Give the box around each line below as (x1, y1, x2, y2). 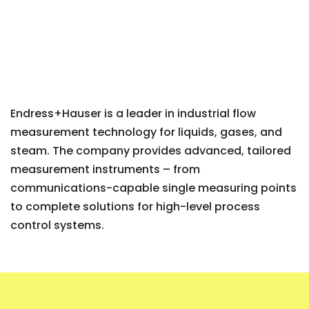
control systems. (10, 217, 104, 233)
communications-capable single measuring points (10, 180, 297, 196)
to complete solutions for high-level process (10, 199, 260, 215)
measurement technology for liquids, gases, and (10, 124, 282, 140)
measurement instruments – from (10, 161, 200, 177)
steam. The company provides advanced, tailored (10, 143, 291, 159)
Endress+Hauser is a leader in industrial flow (10, 106, 256, 121)
